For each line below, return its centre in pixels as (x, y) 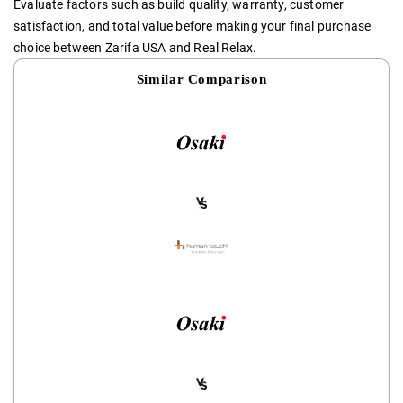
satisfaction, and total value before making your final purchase (193, 26)
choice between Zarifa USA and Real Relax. (135, 47)
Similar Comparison (201, 78)
